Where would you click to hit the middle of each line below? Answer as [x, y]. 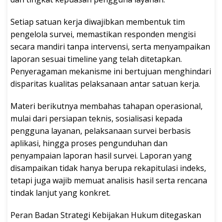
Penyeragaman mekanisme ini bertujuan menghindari [111, 71]
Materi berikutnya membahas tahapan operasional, [107, 106]
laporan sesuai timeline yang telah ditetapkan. [96, 59]
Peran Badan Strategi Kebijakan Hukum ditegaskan [106, 215]
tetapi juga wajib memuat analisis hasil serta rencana [109, 180]
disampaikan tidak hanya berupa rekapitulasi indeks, [108, 168]
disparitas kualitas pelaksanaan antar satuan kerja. [105, 83]
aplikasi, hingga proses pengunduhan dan [89, 143]
